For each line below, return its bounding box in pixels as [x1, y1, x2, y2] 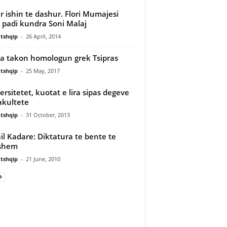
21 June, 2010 [25, 155, 60, 163]
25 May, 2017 [25, 66, 60, 74]
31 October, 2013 [25, 110, 70, 119]
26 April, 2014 [25, 32, 61, 40]
